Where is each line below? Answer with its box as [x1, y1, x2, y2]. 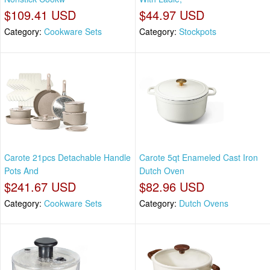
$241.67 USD [4, 177, 76, 195]
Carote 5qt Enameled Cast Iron [139, 151, 258, 163]
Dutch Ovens [179, 196, 228, 209]
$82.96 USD [139, 177, 204, 195]
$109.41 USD [4, 6, 76, 24]
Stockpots [179, 25, 216, 38]
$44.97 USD [139, 6, 204, 24]
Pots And [4, 164, 39, 177]
